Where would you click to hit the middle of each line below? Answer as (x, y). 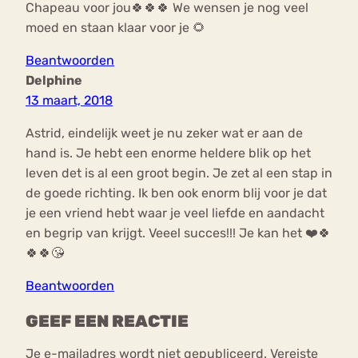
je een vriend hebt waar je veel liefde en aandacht (175, 213)
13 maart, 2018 (69, 101)
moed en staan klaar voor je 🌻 (115, 28)
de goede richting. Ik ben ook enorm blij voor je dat (176, 193)
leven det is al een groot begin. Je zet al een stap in (179, 173)
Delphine (54, 81)
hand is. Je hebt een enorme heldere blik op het (168, 153)
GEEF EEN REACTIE (107, 321)
